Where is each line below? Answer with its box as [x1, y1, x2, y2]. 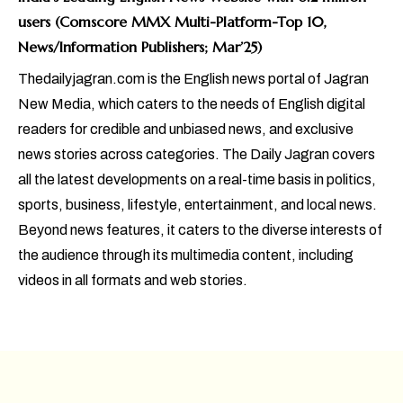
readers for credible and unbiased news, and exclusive [18, 121, 354, 138]
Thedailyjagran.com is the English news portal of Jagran [18, 71, 369, 87]
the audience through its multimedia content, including [18, 247, 354, 264]
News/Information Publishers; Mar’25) [18, 38, 262, 57]
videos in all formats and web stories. [18, 273, 247, 289]
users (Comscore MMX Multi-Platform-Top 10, [18, 13, 327, 31]
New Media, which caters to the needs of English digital [18, 96, 365, 112]
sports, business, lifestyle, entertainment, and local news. [18, 197, 377, 213]
